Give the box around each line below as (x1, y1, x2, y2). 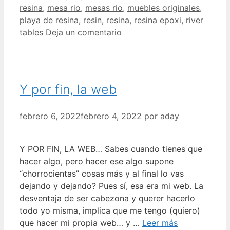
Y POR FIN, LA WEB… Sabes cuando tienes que (20, 143, 202, 154)
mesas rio (85, 3, 123, 13)
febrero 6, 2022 (20, 110, 81, 121)
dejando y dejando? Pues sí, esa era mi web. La (20, 180, 203, 191)
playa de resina (20, 15, 79, 26)
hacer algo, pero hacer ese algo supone (20, 156, 174, 166)
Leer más (142, 217, 178, 228)
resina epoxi (134, 15, 181, 26)
